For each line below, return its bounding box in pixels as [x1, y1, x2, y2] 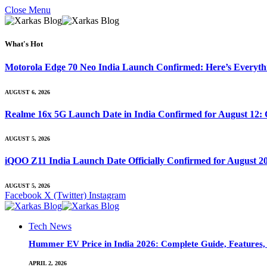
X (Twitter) [44, 190, 86, 200]
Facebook [5, 190, 42, 200]
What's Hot [5, 39, 43, 49]
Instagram [89, 190, 126, 200]
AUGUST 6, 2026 [5, 88, 50, 95]
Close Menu [5, 5, 51, 15]
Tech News [29, 221, 72, 231]
